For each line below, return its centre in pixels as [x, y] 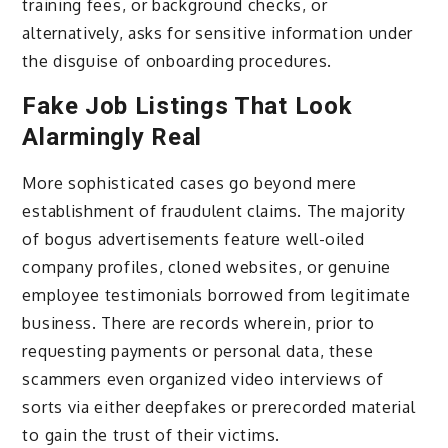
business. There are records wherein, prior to [198, 322]
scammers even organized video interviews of [203, 378]
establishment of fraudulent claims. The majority [214, 210]
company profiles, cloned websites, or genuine [206, 266]
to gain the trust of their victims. [151, 434]
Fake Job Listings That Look [187, 105]
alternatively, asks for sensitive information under [218, 32]
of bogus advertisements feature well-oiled [193, 238]
